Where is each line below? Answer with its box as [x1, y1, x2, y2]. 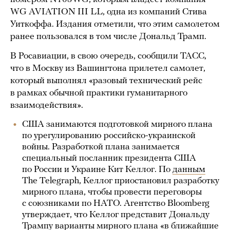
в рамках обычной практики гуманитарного [10, 88, 187, 98]
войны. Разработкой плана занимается [22, 142, 180, 152]
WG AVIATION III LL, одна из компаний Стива [10, 7, 207, 17]
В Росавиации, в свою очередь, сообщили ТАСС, [10, 51, 206, 61]
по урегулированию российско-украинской [22, 131, 196, 141]
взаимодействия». [10, 101, 83, 110]
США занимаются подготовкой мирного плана [22, 120, 213, 129]
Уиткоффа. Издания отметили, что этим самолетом [10, 20, 220, 29]
